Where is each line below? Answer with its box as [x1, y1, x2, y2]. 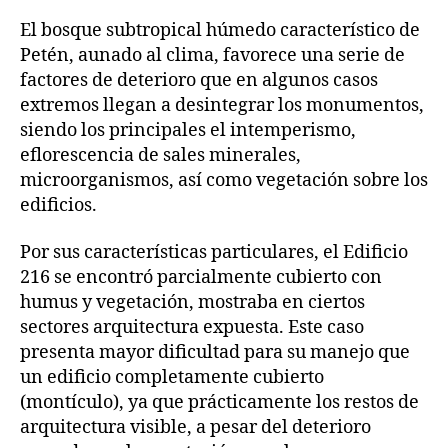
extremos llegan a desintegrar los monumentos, [20, 93, 424, 117]
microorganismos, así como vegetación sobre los [20, 168, 428, 192]
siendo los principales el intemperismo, [20, 118, 356, 142]
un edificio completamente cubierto [20, 366, 324, 390]
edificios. [20, 193, 97, 217]
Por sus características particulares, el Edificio [20, 241, 408, 265]
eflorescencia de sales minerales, [20, 143, 301, 167]
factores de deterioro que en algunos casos [20, 68, 378, 92]
